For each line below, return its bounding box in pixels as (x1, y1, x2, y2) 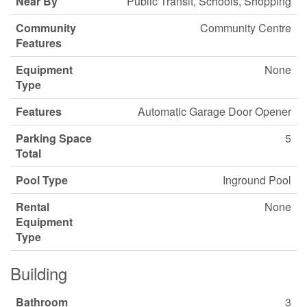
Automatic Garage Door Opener (138, 103, 291, 119)
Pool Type (16, 172, 68, 188)
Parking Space (16, 130, 92, 146)
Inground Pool (223, 172, 291, 188)
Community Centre (200, 20, 291, 36)
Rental (16, 199, 49, 214)
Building (10, 261, 67, 285)
